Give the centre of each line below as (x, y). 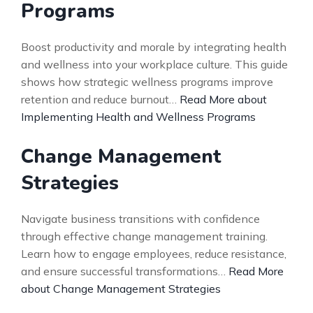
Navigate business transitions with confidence (140, 219)
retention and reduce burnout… (100, 99)
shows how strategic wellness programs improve (147, 82)
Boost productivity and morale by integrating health (154, 47)
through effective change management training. (144, 236)
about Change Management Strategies (121, 289)
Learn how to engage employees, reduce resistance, (154, 254)
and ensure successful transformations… (125, 271)
